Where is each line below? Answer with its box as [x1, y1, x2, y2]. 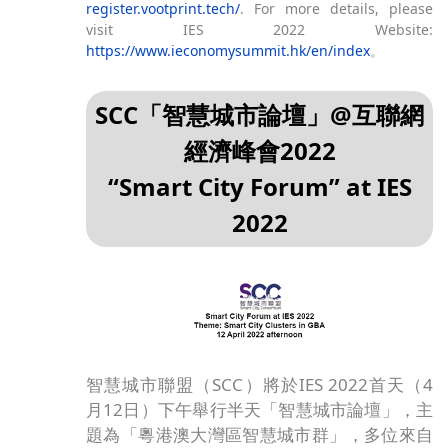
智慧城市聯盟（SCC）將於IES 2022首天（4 [86, 372, 433, 396]
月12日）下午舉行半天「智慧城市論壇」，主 [86, 397, 433, 421]
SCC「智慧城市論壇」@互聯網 [95, 98, 425, 132]
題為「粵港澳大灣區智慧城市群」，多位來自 [86, 422, 433, 446]
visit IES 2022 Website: [86, 20, 433, 40]
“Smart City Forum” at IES [107, 170, 412, 204]
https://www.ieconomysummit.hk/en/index [86, 41, 371, 61]
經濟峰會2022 [183, 134, 336, 168]
